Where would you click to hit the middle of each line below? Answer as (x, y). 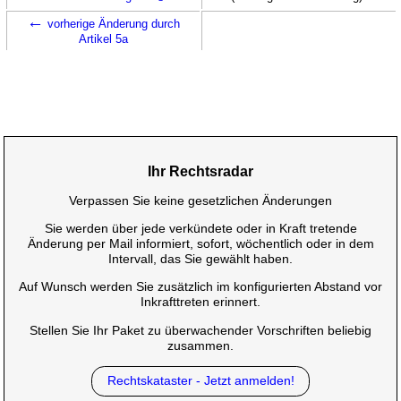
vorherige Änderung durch (111, 23)
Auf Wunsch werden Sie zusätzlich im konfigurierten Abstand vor (200, 287)
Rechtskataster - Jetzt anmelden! (200, 381)
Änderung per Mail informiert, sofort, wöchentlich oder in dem (200, 244)
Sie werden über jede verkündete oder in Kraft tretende (200, 229)
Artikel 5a (103, 38)
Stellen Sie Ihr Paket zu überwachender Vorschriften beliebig (200, 330)
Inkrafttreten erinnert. (200, 302)
